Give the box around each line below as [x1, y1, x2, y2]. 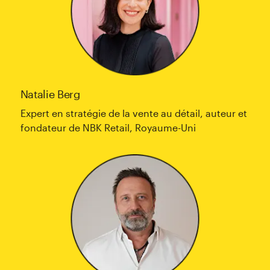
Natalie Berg [20, 87, 80, 101]
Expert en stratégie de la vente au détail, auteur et [20, 107, 247, 119]
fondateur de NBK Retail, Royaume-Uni [20, 121, 196, 133]
